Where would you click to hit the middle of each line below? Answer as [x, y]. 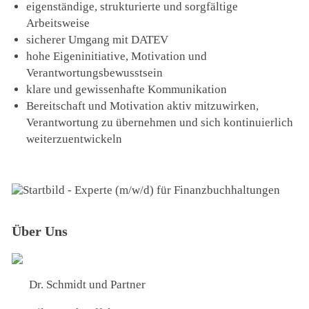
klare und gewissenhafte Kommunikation [127, 89]
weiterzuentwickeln [74, 139]
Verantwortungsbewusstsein [95, 72]
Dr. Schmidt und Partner [87, 284]
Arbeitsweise [58, 23]
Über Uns [40, 231]
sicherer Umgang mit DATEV [99, 39]
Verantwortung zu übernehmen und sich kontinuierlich [160, 122]
